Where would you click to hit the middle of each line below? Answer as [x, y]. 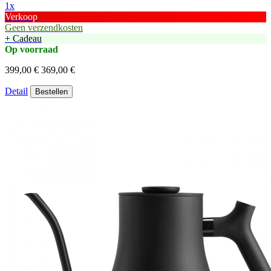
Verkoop [21, 16]
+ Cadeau [23, 38]
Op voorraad [31, 49]
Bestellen [51, 91]
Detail [16, 91]
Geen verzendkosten [44, 27]
